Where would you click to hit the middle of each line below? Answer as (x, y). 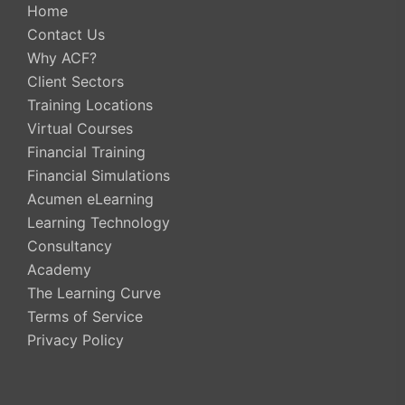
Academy (59, 269)
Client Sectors (75, 81)
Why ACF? (62, 57)
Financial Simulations (99, 175)
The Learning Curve (94, 292)
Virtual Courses (80, 128)
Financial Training (86, 151)
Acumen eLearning (90, 198)
